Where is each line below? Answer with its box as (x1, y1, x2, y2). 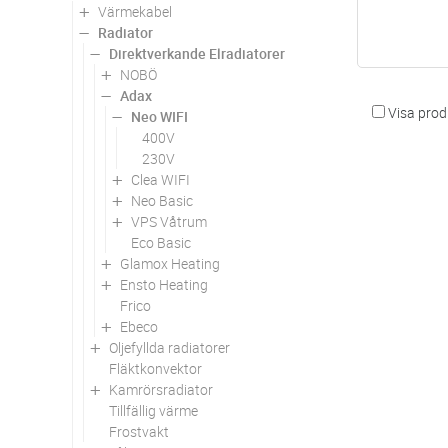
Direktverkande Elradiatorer (109, 43, 285, 63)
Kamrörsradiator (109, 379, 213, 399)
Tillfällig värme (109, 400, 198, 420)
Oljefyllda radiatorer (109, 337, 230, 357)
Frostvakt (109, 421, 169, 441)
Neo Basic (131, 190, 193, 210)
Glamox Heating (120, 253, 220, 273)
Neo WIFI (131, 106, 188, 126)
